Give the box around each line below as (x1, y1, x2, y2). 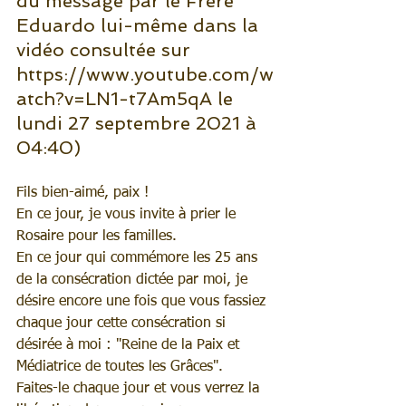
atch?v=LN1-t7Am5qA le (16, 88, 238, 110)
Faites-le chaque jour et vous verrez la (16, 382, 264, 396)
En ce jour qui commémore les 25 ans (16, 251, 262, 266)
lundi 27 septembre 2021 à (16, 112, 262, 134)
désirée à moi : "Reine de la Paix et (16, 338, 244, 353)
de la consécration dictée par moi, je (16, 273, 252, 287)
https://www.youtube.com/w (16, 63, 274, 85)
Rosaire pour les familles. (16, 229, 177, 244)
